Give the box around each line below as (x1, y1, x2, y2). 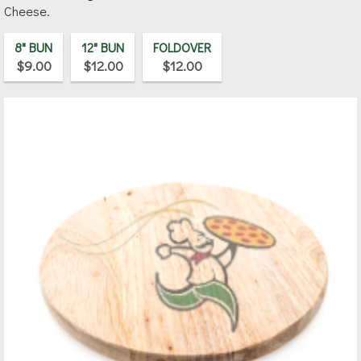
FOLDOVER (153, 39, 211, 56)
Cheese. (4, 2, 50, 20)
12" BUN (81, 39, 124, 56)
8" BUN (15, 39, 52, 56)
